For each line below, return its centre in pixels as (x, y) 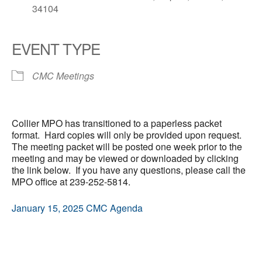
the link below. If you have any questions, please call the (129, 170)
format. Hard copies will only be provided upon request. (128, 135)
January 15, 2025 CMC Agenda (77, 208)
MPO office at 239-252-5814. (71, 182)
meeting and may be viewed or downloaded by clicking (125, 158)
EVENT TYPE (56, 49)
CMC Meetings (63, 76)
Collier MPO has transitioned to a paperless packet (117, 123)
